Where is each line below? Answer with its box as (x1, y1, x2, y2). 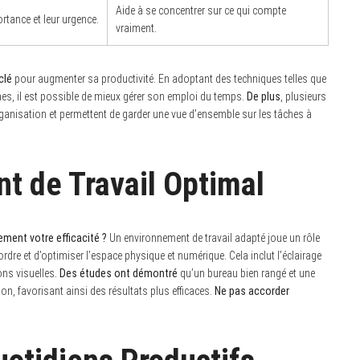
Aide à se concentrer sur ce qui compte (116, 3, 286, 17)
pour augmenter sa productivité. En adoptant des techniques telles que (12, 72, 326, 85)
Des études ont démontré (59, 266, 178, 280)
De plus (247, 89, 280, 103)
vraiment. (116, 21, 157, 35)
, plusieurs (280, 89, 326, 103)
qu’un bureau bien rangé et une (178, 266, 315, 280)
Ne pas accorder (215, 284, 289, 297)
